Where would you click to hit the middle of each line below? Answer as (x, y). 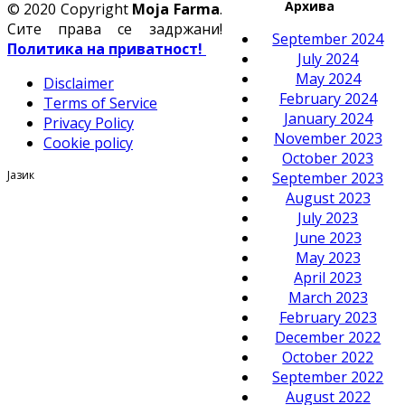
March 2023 (328, 297)
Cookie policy (88, 142)
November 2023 (328, 138)
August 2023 (328, 198)
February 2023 (328, 317)
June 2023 (328, 237)
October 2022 (328, 357)
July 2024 (328, 58)
